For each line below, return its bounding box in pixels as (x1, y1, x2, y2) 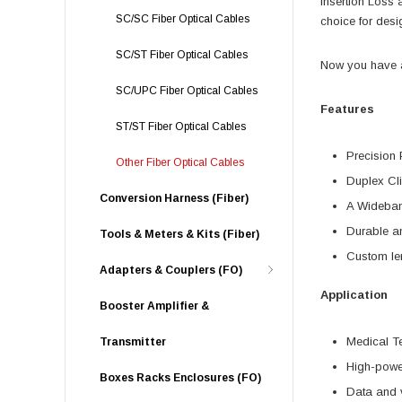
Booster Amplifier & (100, 300, 209, 312)
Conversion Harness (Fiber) (100, 192, 249, 205)
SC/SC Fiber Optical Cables (116, 13, 249, 25)
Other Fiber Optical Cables (116, 156, 244, 169)
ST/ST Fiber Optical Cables (116, 120, 246, 133)
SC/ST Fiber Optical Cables (116, 48, 248, 61)
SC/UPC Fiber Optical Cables (116, 84, 258, 97)
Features (320, 102, 374, 116)
